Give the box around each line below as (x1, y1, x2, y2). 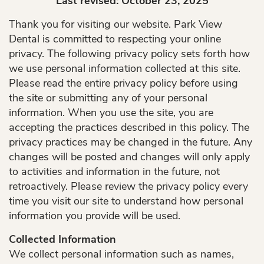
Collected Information (9, 232, 116, 246)
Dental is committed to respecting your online (9, 32, 221, 46)
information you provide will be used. (9, 209, 180, 223)
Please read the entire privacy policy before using (9, 76, 238, 90)
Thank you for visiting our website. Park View (9, 17, 222, 31)
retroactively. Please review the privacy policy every (9, 179, 248, 193)
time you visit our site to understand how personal (9, 194, 243, 208)
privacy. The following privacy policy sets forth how (9, 47, 250, 61)
